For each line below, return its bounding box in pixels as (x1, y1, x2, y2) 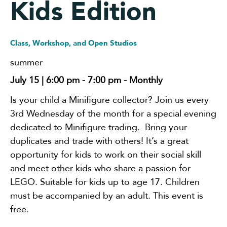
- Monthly (121, 73, 163, 87)
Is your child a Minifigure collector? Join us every (10, 93, 209, 106)
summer (10, 56, 43, 69)
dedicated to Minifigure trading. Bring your (10, 121, 187, 134)
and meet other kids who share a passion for (10, 162, 191, 175)
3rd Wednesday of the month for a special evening (10, 107, 216, 120)
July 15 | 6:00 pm (10, 73, 80, 87)
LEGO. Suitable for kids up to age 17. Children (10, 175, 200, 188)
